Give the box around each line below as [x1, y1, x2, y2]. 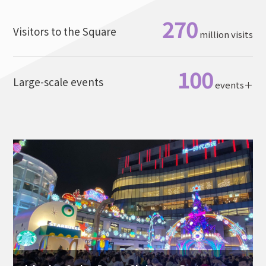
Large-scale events [13, 74, 104, 90]
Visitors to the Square [13, 24, 117, 39]
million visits [199, 28, 253, 41]
